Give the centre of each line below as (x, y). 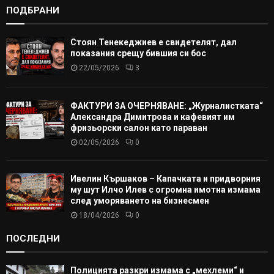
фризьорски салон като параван (139, 128)
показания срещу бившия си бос (138, 53)
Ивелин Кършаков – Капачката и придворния (165, 178)
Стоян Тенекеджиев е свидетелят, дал (154, 42)
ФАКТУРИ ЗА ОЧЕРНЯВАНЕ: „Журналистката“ (167, 106)
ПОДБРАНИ (33, 10)
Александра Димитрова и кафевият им (153, 117)
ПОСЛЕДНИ (33, 238)
